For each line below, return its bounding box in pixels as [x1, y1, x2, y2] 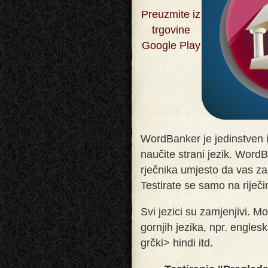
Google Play [141, 39, 200, 51]
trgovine [151, 23, 190, 36]
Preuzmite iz [141, 8, 200, 20]
